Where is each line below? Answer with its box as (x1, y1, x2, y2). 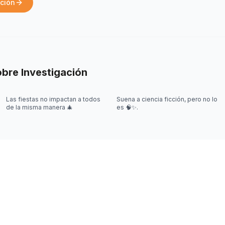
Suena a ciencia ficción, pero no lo (117, 95, 217, 103)
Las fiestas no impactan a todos (6, 95, 100, 103)
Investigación (21, 66, 87, 78)
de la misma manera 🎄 (6, 103, 73, 111)
